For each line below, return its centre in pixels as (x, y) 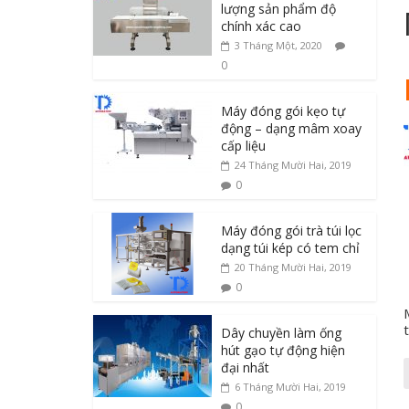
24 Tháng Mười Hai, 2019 (293, 165)
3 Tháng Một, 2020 (278, 45)
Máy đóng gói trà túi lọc (291, 231)
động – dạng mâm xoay (291, 128)
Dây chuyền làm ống (281, 333)
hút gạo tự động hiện (283, 350)
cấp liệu (243, 146)
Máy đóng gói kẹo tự (283, 111)
